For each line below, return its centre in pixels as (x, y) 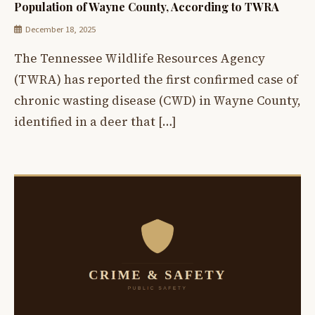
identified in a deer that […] (95, 122)
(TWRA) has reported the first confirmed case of (156, 80)
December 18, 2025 (60, 30)
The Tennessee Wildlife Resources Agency (140, 59)
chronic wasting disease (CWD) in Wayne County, (157, 101)
